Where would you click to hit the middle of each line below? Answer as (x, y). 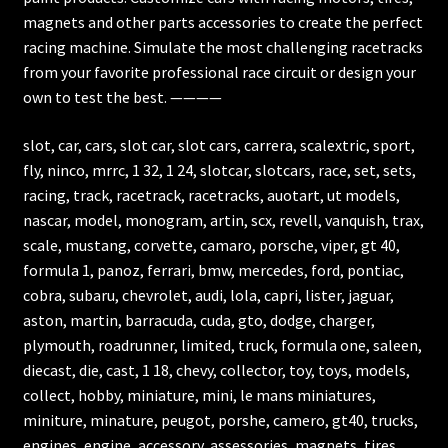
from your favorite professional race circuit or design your (219, 72)
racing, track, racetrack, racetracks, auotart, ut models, (211, 195)
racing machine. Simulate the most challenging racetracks (222, 47)
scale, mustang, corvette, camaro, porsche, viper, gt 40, (211, 245)
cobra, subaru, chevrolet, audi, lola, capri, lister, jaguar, (208, 295)
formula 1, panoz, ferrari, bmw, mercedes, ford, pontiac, (213, 270)
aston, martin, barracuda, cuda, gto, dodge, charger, (198, 320)
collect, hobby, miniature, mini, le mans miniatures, (199, 395)
